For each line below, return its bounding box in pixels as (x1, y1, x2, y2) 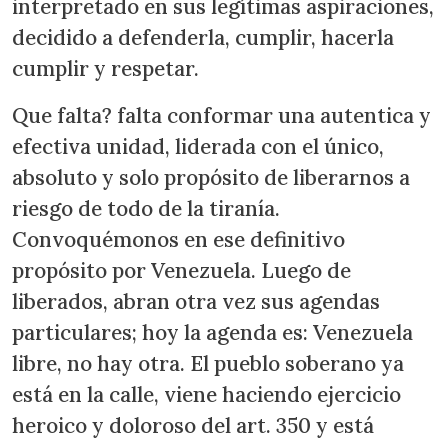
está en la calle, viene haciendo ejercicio (12, 380, 401, 408)
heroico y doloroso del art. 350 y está (12, 411, 374, 439)
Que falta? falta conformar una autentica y (12, 101, 431, 129)
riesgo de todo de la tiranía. (12, 194, 280, 222)
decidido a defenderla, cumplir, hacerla (12, 23, 394, 51)
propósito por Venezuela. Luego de (12, 256, 351, 284)
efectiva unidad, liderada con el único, (12, 132, 384, 160)
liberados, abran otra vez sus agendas (12, 287, 380, 315)
